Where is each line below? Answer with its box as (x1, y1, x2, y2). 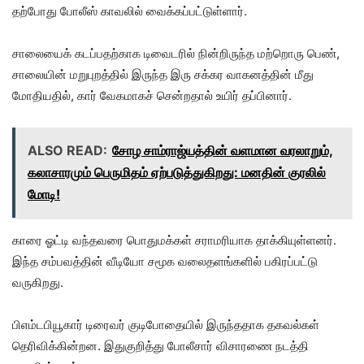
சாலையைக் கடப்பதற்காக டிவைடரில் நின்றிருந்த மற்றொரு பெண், (12, 45, 340, 61)
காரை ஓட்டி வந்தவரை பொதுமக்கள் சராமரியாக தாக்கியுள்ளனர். (12, 232, 336, 248)
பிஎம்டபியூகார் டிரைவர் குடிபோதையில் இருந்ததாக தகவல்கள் (12, 316, 319, 332)
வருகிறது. (12, 274, 63, 290)
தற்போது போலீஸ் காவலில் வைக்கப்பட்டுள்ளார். (12, 2, 247, 19)
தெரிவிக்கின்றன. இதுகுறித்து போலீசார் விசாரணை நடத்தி (12, 337, 309, 353)
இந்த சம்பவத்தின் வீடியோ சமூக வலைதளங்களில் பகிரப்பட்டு (12, 253, 318, 269)
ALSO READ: (28, 141, 107, 158)
